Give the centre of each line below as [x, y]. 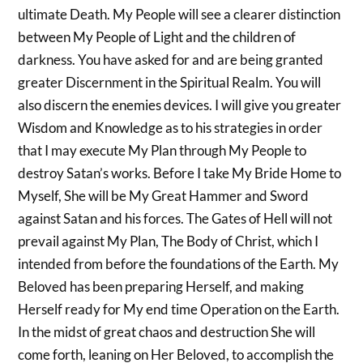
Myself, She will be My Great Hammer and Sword [164, 196]
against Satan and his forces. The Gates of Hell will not [175, 218]
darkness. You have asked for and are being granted [171, 60]
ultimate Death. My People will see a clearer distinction [179, 14]
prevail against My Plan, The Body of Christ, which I [169, 241]
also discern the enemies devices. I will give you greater [180, 105]
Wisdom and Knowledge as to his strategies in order [171, 128]
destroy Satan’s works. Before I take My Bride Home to [180, 173]
